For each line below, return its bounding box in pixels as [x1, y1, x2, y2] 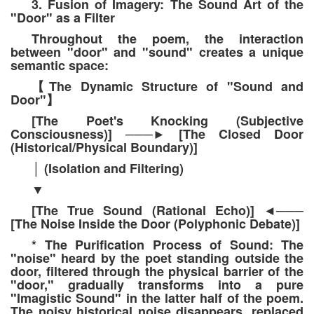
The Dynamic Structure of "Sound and [49, 77, 304, 96]
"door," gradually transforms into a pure [11, 275, 303, 294]
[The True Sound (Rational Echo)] [32, 201, 264, 220]
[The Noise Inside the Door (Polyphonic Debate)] [11, 214, 300, 233]
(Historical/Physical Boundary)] [11, 138, 198, 157]
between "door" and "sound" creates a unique [11, 43, 303, 62]
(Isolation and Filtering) [41, 159, 184, 178]
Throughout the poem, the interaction [32, 29, 303, 48]
